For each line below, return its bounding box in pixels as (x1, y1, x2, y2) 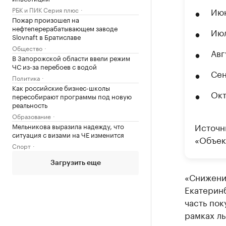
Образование (12, 111, 51, 121)
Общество (12, 43, 42, 52)
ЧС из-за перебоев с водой (12, 61, 97, 71)
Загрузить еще (50, 159, 101, 166)
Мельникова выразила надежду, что (12, 121, 124, 131)
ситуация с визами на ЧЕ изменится (12, 129, 124, 139)
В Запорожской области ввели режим (12, 52, 130, 63)
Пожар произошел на (12, 14, 79, 24)
